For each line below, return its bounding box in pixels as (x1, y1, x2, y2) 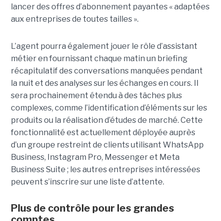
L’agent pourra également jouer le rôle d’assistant (10, 41, 197, 51)
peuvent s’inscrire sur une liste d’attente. (10, 177, 164, 186)
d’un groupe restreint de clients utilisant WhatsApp (10, 140, 204, 149)
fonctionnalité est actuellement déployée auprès (10, 127, 195, 137)
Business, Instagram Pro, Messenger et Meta (10, 152, 180, 162)
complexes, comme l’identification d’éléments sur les (10, 103, 207, 112)
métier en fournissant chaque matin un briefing (10, 53, 187, 63)
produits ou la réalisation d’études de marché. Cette (10, 115, 203, 125)
